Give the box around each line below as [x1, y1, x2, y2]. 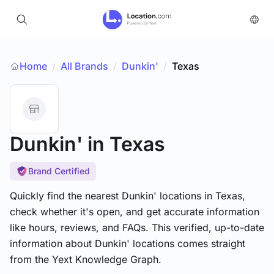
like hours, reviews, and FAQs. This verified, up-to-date [10, 221, 264, 234]
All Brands [61, 60, 108, 72]
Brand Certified [28, 166, 90, 176]
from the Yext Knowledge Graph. [10, 253, 161, 265]
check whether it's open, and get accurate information [10, 206, 259, 218]
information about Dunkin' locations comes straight [10, 237, 245, 250]
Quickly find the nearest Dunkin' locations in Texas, [10, 190, 245, 202]
